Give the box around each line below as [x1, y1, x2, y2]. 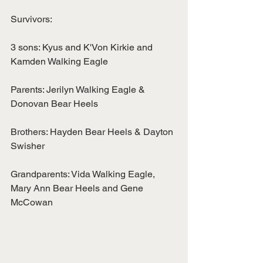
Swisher [11, 140, 45, 151]
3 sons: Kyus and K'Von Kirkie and [11, 42, 155, 53]
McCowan [11, 197, 53, 208]
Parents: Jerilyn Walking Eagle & [11, 84, 147, 95]
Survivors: [11, 14, 52, 25]
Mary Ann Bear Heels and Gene [11, 183, 146, 194]
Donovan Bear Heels [11, 98, 98, 109]
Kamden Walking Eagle [11, 56, 108, 67]
